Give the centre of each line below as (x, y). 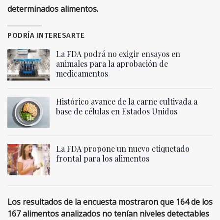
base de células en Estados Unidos (117, 111)
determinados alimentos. (53, 9)
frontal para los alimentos (103, 159)
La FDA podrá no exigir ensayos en (118, 54)
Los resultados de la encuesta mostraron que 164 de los (110, 202)
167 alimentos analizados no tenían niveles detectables (108, 213)
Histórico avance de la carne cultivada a (127, 101)
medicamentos (82, 74)
